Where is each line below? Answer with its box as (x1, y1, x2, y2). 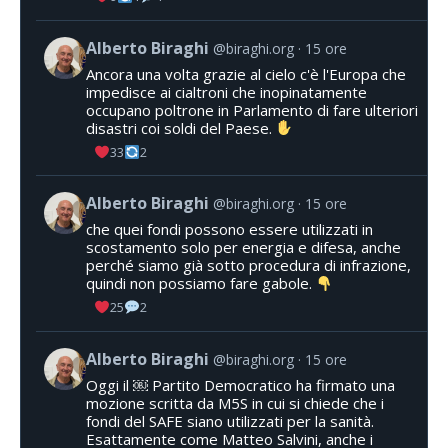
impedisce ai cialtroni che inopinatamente (86, 81, 367, 102)
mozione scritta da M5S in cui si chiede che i (86, 392, 384, 413)
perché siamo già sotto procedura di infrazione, (86, 255, 411, 276)
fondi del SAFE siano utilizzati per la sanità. (86, 410, 374, 431)
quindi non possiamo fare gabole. (86, 273, 316, 294)
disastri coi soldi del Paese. (86, 117, 276, 138)
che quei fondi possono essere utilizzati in (86, 219, 373, 240)
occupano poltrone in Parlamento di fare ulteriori (86, 99, 418, 120)
